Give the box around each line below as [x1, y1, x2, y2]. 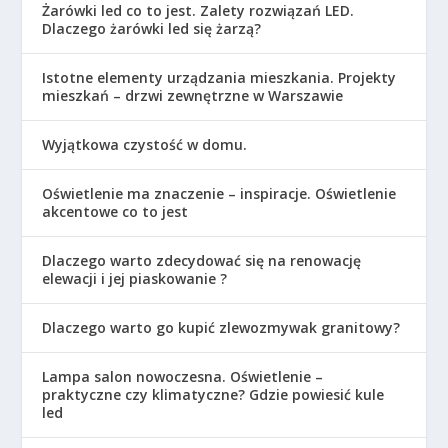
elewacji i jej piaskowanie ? [42, 269, 228, 289]
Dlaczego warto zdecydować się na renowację [42, 251, 362, 271]
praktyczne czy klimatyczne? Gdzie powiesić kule [42, 385, 385, 405]
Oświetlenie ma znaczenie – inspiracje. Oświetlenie [42, 184, 397, 204]
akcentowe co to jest [42, 202, 189, 222]
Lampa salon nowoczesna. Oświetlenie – [42, 367, 324, 387]
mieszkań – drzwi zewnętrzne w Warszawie [42, 86, 344, 106]
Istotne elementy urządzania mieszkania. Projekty [42, 68, 397, 88]
